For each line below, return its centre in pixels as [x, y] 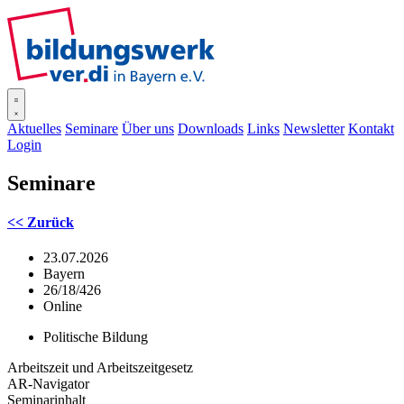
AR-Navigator [48, 384]
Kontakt [371, 129]
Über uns [148, 129]
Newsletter [314, 129]
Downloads [211, 129]
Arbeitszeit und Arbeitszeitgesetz [100, 368]
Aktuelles [34, 129]
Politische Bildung [96, 337]
